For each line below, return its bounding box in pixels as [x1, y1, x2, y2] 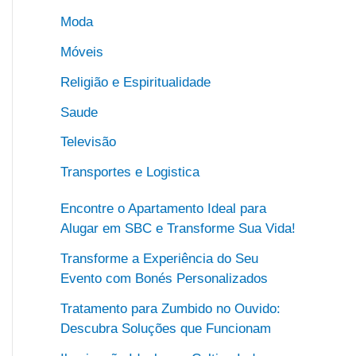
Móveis [60, 44, 103, 60]
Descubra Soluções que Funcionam [60, 320, 271, 336]
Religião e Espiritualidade [60, 74, 211, 90]
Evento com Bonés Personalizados [60, 271, 268, 286]
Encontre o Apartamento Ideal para [60, 201, 266, 217]
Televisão [60, 134, 116, 150]
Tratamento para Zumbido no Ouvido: [60, 300, 281, 316]
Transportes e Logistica [60, 164, 199, 180]
